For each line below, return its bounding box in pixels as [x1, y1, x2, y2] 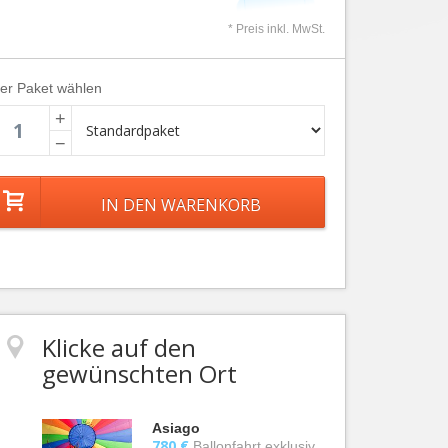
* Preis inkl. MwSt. [227, 22, 325, 36]
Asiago [152, 420, 200, 436]
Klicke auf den [42, 331, 196, 364]
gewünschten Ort [42, 357, 237, 390]
